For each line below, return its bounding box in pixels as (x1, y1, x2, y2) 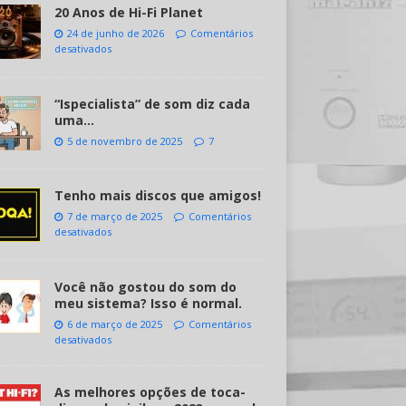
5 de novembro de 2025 (66, 134, 182, 148)
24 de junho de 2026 (66, 26, 164, 40)
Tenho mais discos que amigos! (53, 187, 261, 204)
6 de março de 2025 (66, 317, 162, 331)
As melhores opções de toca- (53, 383, 246, 401)
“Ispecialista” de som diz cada (53, 95, 250, 112)
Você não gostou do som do (53, 278, 237, 295)
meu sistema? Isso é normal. (53, 295, 242, 312)
